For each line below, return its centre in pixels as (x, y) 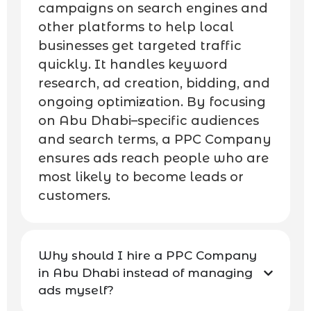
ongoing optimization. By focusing (152, 102)
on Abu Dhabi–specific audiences (149, 121)
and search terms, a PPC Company (155, 140)
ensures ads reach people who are (153, 159)
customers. (74, 196)
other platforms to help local (136, 27)
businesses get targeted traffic (140, 46)
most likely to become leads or (141, 177)
